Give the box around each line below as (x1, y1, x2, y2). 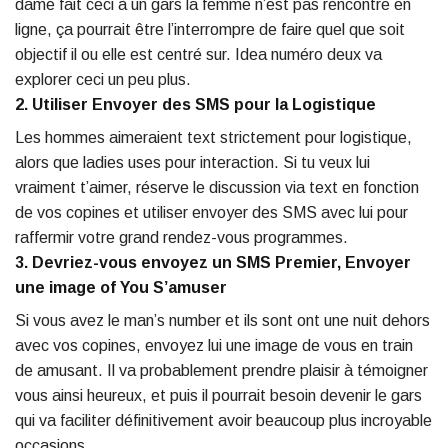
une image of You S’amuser (15, 279, 227, 297)
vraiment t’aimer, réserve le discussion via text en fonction (15, 179, 419, 197)
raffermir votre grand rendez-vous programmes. (15, 229, 348, 247)
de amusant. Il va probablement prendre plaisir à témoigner (15, 362, 428, 380)
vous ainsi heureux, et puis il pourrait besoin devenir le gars (15, 387, 422, 405)
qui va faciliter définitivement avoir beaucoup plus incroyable (15, 412, 432, 430)
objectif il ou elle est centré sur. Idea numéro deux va (15, 46, 382, 64)
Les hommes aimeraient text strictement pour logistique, (15, 129, 412, 147)
